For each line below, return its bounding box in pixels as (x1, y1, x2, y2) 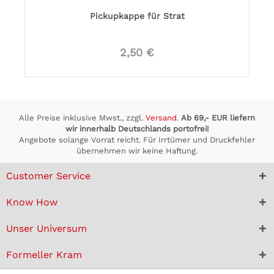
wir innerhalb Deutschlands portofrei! (65, 124, 209, 133)
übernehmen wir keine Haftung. (76, 146, 198, 155)
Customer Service (6, 170, 91, 182)
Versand (146, 113, 177, 122)
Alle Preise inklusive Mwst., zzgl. (19, 113, 146, 122)
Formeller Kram (6, 249, 82, 261)
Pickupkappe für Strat (89, 10, 185, 21)
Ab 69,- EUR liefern (181, 113, 255, 122)
